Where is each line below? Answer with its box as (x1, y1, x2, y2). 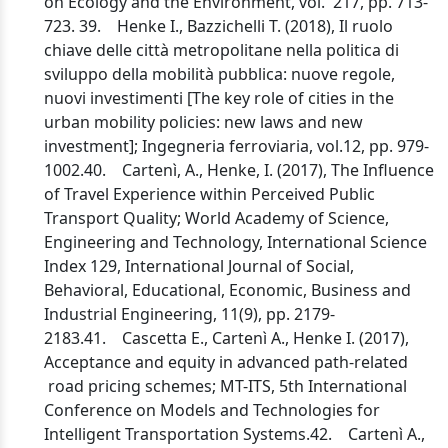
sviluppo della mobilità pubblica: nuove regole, (44, 63, 395, 85)
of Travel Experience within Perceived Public (44, 183, 375, 205)
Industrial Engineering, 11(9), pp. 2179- (44, 303, 335, 325)
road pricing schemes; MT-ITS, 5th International (44, 375, 407, 397)
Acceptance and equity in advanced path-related (44, 351, 408, 373)
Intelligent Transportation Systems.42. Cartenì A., (44, 423, 425, 445)
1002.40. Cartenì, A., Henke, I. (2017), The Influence (44, 159, 434, 181)
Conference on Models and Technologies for (44, 399, 380, 421)
